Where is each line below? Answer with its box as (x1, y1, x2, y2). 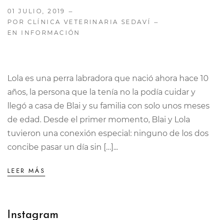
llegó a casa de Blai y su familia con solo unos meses (7, 101, 210, 110)
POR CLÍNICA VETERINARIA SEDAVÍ (7, 18, 151, 26)
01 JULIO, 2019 (7, 7, 65, 15)
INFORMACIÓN (21, 29, 81, 36)
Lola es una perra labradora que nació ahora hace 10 (7, 74, 209, 83)
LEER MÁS (7, 166, 46, 175)
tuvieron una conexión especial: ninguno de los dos (7, 129, 209, 138)
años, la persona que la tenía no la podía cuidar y (7, 87, 195, 97)
